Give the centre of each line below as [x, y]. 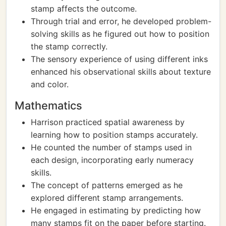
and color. [50, 84]
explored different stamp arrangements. [107, 198]
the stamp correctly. [69, 46]
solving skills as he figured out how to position [120, 34]
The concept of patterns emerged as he [107, 185]
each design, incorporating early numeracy [112, 160]
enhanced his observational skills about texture [121, 72]
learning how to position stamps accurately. [114, 135]
